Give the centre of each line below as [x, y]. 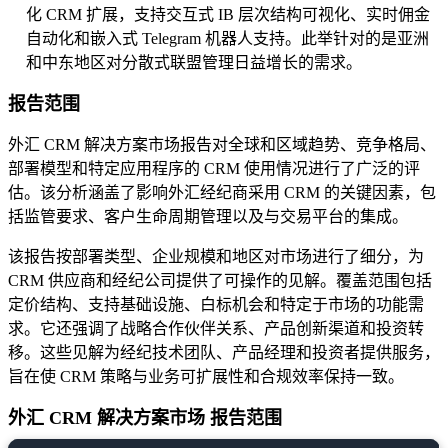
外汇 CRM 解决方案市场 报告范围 [145, 418]
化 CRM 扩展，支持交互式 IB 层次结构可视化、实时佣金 [228, 15]
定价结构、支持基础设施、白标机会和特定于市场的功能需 [216, 305]
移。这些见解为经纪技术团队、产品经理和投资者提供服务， [224, 353]
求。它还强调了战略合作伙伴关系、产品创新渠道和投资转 [216, 329]
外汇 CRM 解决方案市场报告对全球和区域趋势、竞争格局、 [222, 145]
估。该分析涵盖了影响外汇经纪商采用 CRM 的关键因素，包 [222, 193]
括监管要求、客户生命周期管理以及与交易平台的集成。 [208, 217]
